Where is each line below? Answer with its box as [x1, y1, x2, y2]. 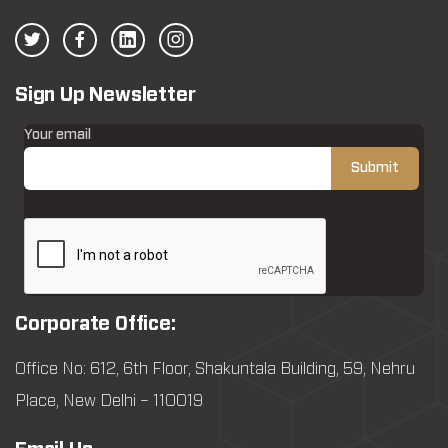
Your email [24, 128, 91, 142]
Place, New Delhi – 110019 [15, 393, 203, 409]
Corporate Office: [15, 315, 176, 334]
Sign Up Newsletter [15, 86, 196, 105]
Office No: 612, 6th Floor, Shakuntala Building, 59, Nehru [15, 361, 415, 377]
